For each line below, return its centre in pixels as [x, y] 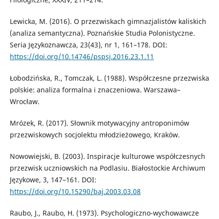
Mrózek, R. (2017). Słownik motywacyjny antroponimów [99, 123]
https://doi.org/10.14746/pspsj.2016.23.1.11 [82, 56]
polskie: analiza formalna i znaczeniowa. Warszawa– [95, 89]
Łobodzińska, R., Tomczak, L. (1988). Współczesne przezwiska [109, 78]
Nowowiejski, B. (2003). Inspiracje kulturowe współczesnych [107, 156]
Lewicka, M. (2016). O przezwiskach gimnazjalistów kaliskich [108, 21]
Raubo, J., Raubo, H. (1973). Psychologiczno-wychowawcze [104, 213]
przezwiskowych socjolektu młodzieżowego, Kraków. [95, 134]
